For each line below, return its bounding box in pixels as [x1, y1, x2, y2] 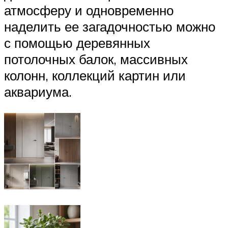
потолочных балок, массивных [4, 51, 188, 68]
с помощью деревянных [4, 35, 150, 51]
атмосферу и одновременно [4, 2, 174, 19]
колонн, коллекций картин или [4, 67, 186, 84]
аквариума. [4, 83, 75, 100]
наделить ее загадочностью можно [4, 18, 215, 35]
